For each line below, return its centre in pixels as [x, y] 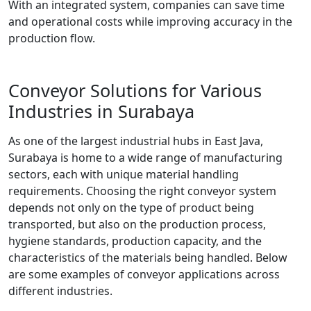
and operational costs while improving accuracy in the [150, 22]
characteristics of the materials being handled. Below [148, 258]
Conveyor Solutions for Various [135, 91]
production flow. [52, 39]
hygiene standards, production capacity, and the [135, 241]
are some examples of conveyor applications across [144, 275]
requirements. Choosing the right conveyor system [142, 191]
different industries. [60, 291]
